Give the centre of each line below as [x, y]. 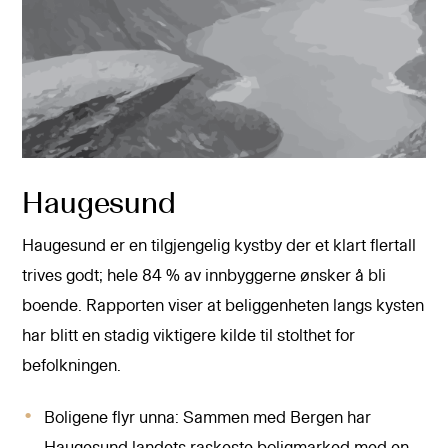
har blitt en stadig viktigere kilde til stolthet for [189, 336]
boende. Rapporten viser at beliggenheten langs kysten [223, 306]
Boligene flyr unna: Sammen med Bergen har [208, 417]
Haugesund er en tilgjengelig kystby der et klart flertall [219, 246]
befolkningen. [72, 366]
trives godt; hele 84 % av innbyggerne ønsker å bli [204, 276]
